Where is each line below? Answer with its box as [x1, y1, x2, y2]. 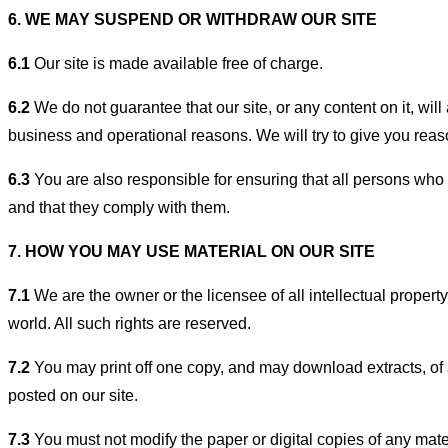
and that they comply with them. [8, 198, 230, 216]
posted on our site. [8, 386, 138, 404]
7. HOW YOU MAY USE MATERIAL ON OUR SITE [8, 242, 375, 260]
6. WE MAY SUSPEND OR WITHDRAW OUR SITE [8, 10, 377, 28]
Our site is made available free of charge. [30, 54, 323, 72]
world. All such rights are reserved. [8, 314, 251, 332]
